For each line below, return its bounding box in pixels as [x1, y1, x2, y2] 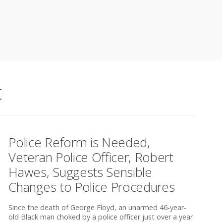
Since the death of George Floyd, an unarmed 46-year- [8, 202, 187, 212]
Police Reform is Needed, [8, 134, 150, 152]
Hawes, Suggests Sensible [8, 164, 152, 181]
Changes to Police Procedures [8, 178, 175, 196]
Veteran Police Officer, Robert [8, 149, 173, 166]
